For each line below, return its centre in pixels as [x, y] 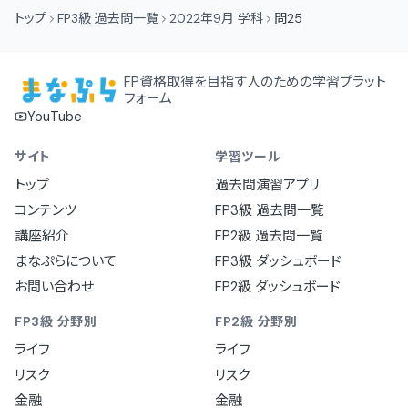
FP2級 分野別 [256, 321]
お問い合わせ [54, 287]
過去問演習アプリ [267, 185]
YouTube [55, 117]
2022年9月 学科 [216, 18]
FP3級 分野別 [56, 321]
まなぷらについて [66, 261]
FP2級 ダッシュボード [278, 287]
